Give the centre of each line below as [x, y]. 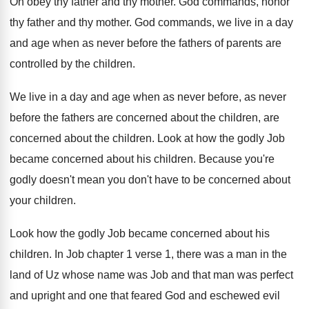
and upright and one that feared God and [108, 296]
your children [41, 200]
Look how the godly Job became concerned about [131, 233]
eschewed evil [245, 296]
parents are [254, 43]
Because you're [237, 159]
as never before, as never [225, 97]
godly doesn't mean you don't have [94, 180]
